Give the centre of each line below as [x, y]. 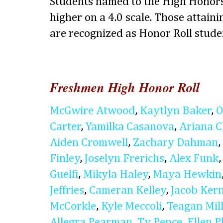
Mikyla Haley [116, 174]
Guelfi [64, 174]
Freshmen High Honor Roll [125, 88]
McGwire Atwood [92, 111]
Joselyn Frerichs [124, 158]
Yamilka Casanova [130, 126]
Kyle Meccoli [131, 206]
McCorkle [73, 206]
